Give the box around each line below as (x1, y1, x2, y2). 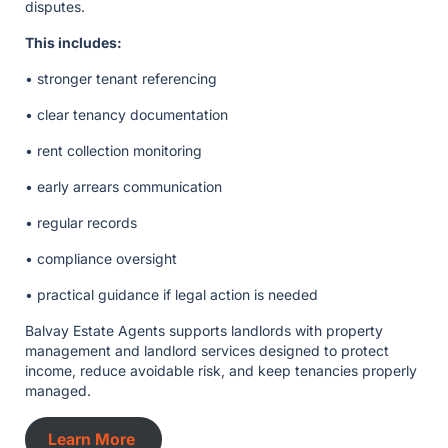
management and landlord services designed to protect (25, 342, 389, 360)
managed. (25, 382, 95, 400)
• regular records (25, 214, 141, 232)
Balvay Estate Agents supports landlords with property (25, 322, 383, 340)
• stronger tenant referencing (25, 70, 221, 88)
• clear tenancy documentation (25, 106, 232, 124)
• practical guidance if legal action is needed (25, 286, 322, 304)
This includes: (25, 34, 125, 52)
